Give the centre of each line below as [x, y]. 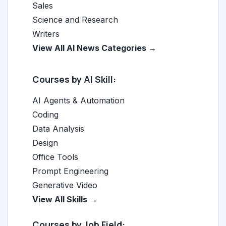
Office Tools [55, 157]
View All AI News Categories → [94, 48]
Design [45, 143]
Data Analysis [58, 129]
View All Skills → [65, 199]
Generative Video [65, 185]
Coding [45, 115]
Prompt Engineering [70, 171]
